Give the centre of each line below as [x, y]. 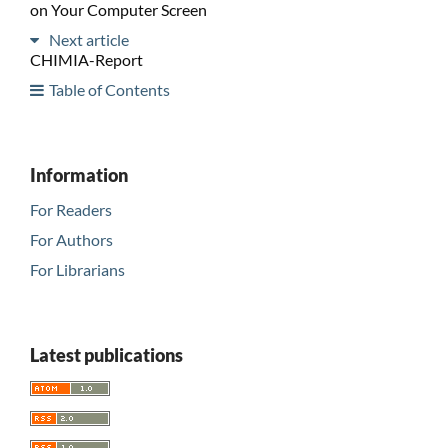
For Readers [70, 209]
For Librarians [77, 269]
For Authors [71, 239]
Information [78, 174]
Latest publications [106, 354]
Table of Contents [109, 89]
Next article [88, 39]
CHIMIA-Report [86, 59]
